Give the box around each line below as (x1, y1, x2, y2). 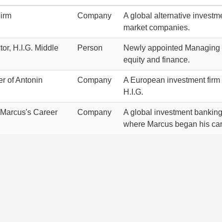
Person (77, 44, 103, 52)
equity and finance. (123, 55, 190, 64)
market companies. (123, 23, 190, 32)
